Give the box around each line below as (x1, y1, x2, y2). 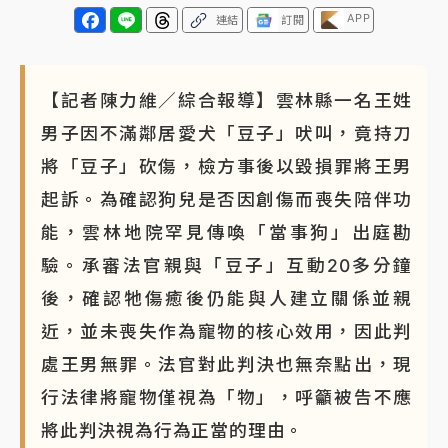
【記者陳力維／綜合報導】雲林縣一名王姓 (41, 89, 412, 111)
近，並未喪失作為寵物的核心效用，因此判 (41, 320, 412, 342)
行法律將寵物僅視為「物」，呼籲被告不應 (41, 386, 412, 408)
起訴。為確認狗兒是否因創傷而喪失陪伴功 (41, 188, 412, 210)
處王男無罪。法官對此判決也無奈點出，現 (41, 353, 412, 375)
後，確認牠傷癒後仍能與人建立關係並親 (41, 287, 412, 309)
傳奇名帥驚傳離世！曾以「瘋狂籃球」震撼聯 (90, 21, 407, 40)
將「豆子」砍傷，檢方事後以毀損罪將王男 (41, 155, 412, 177)
